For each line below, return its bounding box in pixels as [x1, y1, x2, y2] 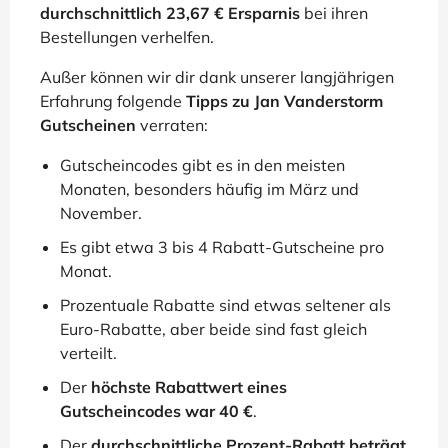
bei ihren [300, 3, 368, 23]
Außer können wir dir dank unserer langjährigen [40, 67, 394, 87]
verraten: [136, 115, 208, 135]
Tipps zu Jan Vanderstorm [186, 91, 383, 111]
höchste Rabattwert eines [91, 377, 287, 397]
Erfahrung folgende [40, 91, 186, 111]
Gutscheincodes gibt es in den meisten [60, 155, 345, 175]
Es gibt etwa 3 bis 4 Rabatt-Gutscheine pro [60, 237, 384, 257]
